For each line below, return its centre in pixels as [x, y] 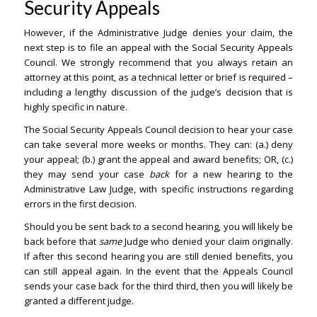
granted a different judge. [79, 301]
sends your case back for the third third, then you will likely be [158, 286]
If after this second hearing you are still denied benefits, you [158, 257]
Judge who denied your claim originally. [207, 242]
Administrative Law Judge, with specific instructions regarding [158, 189]
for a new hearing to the [231, 174]
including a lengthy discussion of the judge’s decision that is [158, 92]
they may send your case [87, 174]
